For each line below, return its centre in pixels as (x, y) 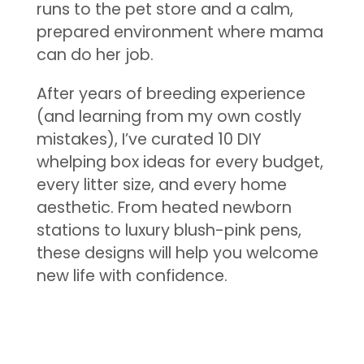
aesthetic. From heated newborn (164, 207)
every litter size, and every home (161, 184)
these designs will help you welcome (177, 253)
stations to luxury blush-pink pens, (169, 230)
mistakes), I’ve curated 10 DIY (149, 139)
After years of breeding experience (171, 93)
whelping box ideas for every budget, (180, 162)
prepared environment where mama (180, 32)
